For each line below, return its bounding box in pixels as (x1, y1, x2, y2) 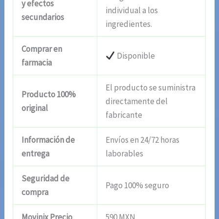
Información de (22, 134, 75, 145)
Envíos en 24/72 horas (106, 134, 180, 145)
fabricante (106, 109, 143, 120)
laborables (106, 148, 144, 159)
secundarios (22, 11, 65, 22)
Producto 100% (22, 88, 76, 100)
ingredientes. (106, 18, 153, 29)
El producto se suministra (106, 82, 196, 93)
